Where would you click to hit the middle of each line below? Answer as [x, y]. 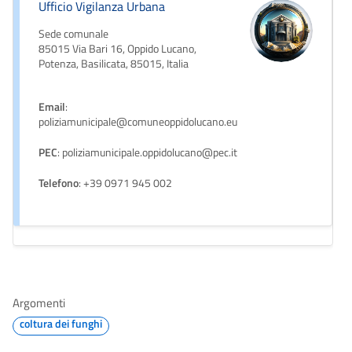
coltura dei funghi [61, 323]
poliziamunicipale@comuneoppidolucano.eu [138, 121]
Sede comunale [73, 33]
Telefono [59, 183]
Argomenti [39, 302]
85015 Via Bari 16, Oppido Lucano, [117, 48]
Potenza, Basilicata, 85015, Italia [114, 63]
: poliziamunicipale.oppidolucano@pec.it [147, 152]
